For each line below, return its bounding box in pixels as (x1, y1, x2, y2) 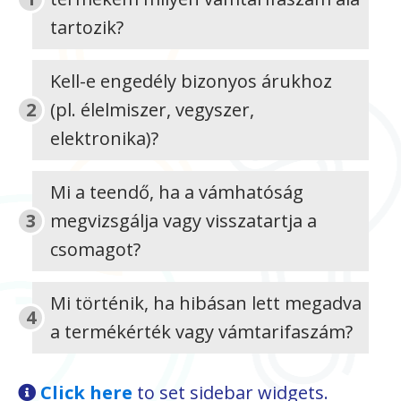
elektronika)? (50, 126, 158, 150)
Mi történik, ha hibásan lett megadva (50, 291, 362, 315)
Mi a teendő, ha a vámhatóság (50, 180, 303, 204)
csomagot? (50, 237, 141, 261)
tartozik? (50, 15, 124, 39)
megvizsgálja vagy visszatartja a (50, 209, 317, 233)
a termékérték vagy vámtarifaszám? (50, 320, 353, 344)
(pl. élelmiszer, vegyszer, (50, 98, 254, 122)
